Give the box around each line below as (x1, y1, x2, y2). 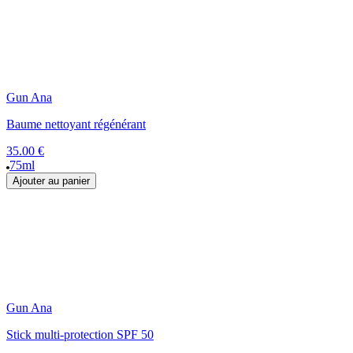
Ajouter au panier (13, 175, 90, 188)
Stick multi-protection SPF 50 (6, 328, 154, 342)
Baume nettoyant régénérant (6, 117, 146, 132)
